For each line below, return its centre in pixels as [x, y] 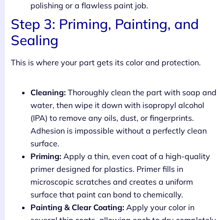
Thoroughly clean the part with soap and [141, 93]
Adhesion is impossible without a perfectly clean [119, 131]
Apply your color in [159, 207]
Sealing [35, 40]
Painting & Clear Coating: [77, 207]
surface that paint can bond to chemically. [107, 195]
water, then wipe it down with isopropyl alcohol [117, 105]
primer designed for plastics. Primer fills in [107, 169]
